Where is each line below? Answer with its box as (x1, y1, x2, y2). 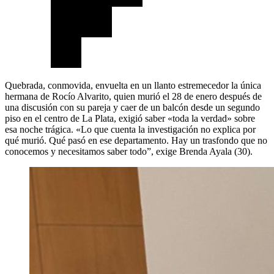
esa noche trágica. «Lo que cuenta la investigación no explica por (5, 124, 256, 135)
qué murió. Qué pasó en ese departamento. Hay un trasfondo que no (5, 135, 267, 146)
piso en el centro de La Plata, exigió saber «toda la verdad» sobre (5, 113, 255, 124)
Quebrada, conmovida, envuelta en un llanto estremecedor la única (5, 80, 261, 91)
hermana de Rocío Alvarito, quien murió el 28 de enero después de (5, 91, 262, 102)
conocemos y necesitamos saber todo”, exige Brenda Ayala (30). (5, 146, 253, 157)
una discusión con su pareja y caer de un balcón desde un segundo (5, 102, 260, 113)
